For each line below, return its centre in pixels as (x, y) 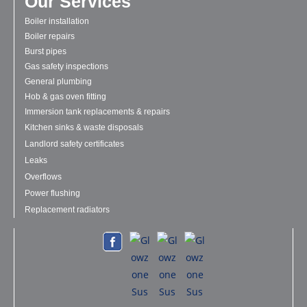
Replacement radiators (67, 209)
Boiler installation (57, 21)
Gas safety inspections (66, 66)
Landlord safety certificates (74, 144)
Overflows (43, 176)
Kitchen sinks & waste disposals (84, 127)
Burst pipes (46, 51)
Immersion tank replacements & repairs (97, 111)
